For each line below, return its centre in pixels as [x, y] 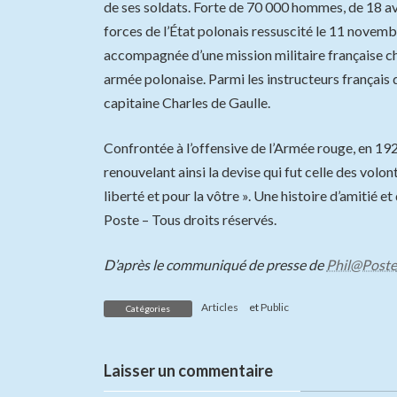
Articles [220, 307]
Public [274, 307]
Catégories [148, 308]
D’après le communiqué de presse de [215, 264]
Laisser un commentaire [188, 370]
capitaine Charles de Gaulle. [187, 102]
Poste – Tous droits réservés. [190, 219]
